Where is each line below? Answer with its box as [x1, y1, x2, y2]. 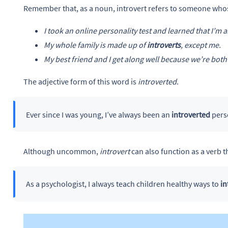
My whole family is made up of [44, 40, 147, 50]
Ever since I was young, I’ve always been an [25, 109, 172, 120]
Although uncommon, [23, 146, 100, 156]
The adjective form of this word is [23, 76, 138, 87]
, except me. [181, 40, 221, 50]
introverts [147, 40, 181, 50]
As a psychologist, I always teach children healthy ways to [25, 179, 220, 189]
